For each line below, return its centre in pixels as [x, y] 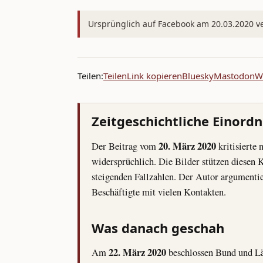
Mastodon [234, 76]
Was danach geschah [158, 227]
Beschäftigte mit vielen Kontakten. [159, 192]
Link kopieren [154, 76]
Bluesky [198, 76]
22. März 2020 [137, 252]
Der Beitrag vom [125, 146]
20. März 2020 [187, 146]
